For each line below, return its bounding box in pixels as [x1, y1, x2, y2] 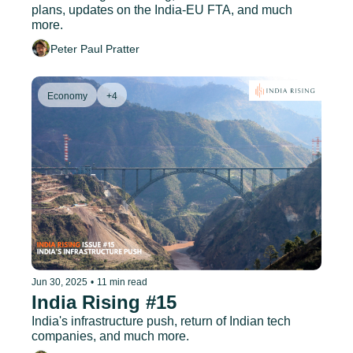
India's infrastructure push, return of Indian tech [32, 314, 291, 328]
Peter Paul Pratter [50, 42, 139, 55]
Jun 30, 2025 [32, 276, 87, 288]
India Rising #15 [32, 291, 176, 313]
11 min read [97, 276, 147, 288]
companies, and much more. [32, 329, 189, 343]
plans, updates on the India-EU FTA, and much [32, 3, 292, 17]
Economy [47, 91, 87, 102]
